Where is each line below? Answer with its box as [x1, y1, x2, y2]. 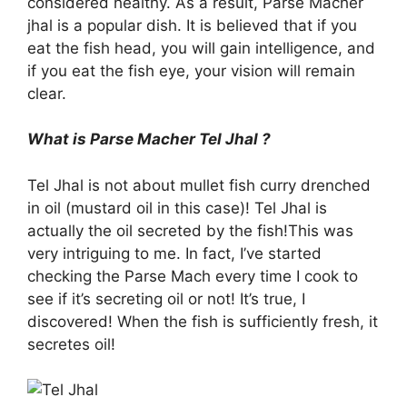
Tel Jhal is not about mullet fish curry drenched [27, 175, 371, 194]
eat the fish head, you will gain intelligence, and [27, 38, 375, 57]
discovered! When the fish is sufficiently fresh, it [27, 312, 378, 331]
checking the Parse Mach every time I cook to [27, 266, 358, 285]
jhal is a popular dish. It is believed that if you [27, 15, 357, 35]
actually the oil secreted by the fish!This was [27, 221, 353, 240]
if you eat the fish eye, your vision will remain [27, 61, 355, 80]
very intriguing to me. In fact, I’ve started [27, 243, 322, 263]
